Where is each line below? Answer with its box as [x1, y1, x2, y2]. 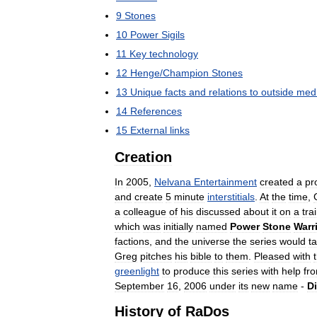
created [260, 175, 294, 188]
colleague [123, 205, 166, 217]
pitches [140, 250, 172, 262]
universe [192, 235, 230, 247]
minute [174, 190, 204, 202]
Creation [115, 149, 172, 165]
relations [209, 86, 247, 98]
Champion [163, 67, 209, 79]
